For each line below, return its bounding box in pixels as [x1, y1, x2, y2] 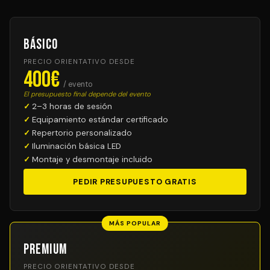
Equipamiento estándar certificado [32, 115, 168, 125]
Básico [24, 36, 58, 53]
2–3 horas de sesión [32, 101, 112, 111]
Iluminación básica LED [32, 141, 121, 151]
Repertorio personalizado [32, 128, 132, 138]
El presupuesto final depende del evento [24, 90, 151, 99]
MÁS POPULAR [108, 219, 162, 227]
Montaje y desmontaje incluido [32, 154, 152, 165]
